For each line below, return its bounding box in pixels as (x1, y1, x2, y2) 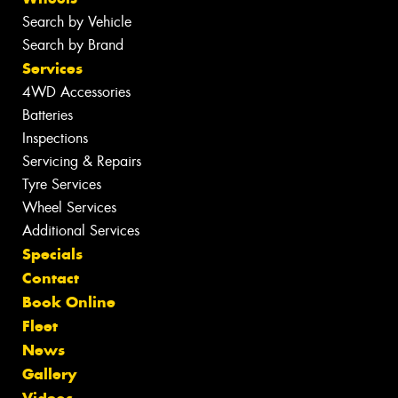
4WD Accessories (22, 83, 131, 102)
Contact (22, 268, 79, 289)
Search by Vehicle (22, 12, 131, 32)
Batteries (22, 106, 73, 125)
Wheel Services (22, 198, 116, 218)
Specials (22, 244, 83, 265)
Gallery (22, 364, 76, 385)
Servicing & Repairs (22, 152, 141, 171)
